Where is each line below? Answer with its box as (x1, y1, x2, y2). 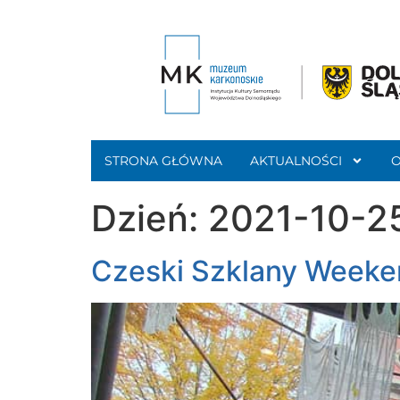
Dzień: (91, 196, 208, 240)
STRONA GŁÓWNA (104, 153, 223, 169)
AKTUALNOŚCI (250, 153, 343, 169)
